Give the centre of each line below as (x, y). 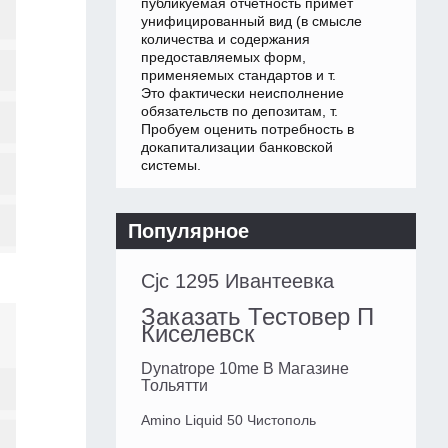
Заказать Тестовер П (257, 317)
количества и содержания (225, 39)
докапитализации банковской (237, 147)
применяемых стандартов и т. (238, 75)
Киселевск (198, 334)
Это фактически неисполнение (242, 93)
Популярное (188, 231)
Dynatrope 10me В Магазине (245, 369)
